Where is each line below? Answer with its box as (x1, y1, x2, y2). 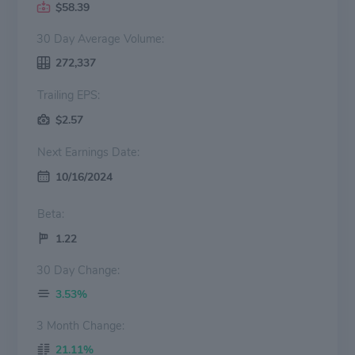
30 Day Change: (36, 261, 120, 278)
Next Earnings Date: (65, 143, 139, 160)
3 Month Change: (36, 317, 124, 334)
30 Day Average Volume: (36, 30, 164, 47)
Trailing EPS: (77, 86, 100, 103)
